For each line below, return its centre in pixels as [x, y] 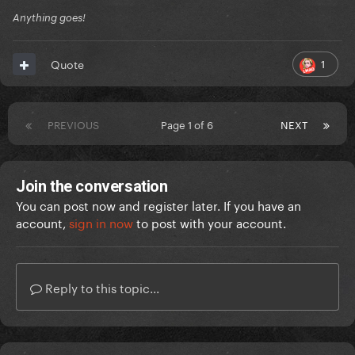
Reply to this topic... [101, 287]
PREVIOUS [73, 124]
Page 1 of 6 [190, 124]
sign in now [101, 222]
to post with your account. [210, 222]
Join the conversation [92, 187]
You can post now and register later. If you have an [158, 205]
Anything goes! [49, 18]
